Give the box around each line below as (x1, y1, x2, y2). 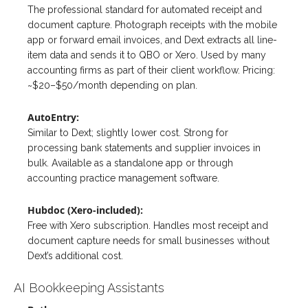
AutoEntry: (27, 111, 79, 124)
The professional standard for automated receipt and (27, 4, 262, 16)
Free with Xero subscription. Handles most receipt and (27, 220, 268, 232)
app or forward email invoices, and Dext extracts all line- (27, 34, 277, 46)
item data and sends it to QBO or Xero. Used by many (27, 49, 266, 61)
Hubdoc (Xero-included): (27, 203, 143, 217)
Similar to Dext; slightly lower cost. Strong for (27, 127, 228, 139)
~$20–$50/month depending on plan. (27, 80, 197, 91)
